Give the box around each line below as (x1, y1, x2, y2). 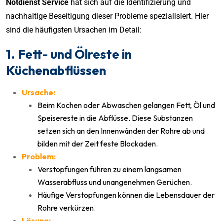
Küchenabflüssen (6, 62, 106, 78)
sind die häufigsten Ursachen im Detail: (6, 25, 142, 35)
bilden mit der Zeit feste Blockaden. (37, 138, 158, 148)
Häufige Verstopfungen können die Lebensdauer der (37, 189, 215, 200)
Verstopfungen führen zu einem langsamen (37, 164, 182, 174)
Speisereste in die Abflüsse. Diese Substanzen (37, 112, 193, 123)
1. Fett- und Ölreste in (6, 45, 132, 62)
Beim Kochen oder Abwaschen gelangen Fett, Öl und (37, 100, 215, 110)
